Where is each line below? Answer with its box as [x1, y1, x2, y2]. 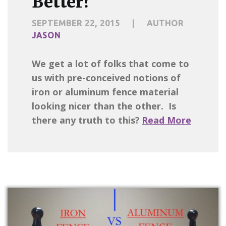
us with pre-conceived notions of [32, 71, 181, 84]
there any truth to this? [32, 114, 140, 126]
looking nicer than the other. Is [32, 99, 176, 112]
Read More [142, 114, 191, 126]
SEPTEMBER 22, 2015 [32, 18, 120, 28]
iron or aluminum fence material [32, 85, 179, 98]
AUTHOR [147, 18, 184, 28]
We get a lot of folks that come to [32, 57, 189, 70]
